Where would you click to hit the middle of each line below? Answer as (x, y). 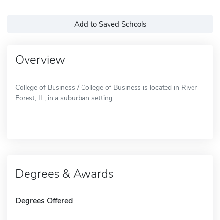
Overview (40, 60)
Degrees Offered (44, 201)
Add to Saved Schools (110, 24)
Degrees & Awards (64, 174)
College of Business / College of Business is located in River (106, 87)
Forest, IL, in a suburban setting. (65, 98)
